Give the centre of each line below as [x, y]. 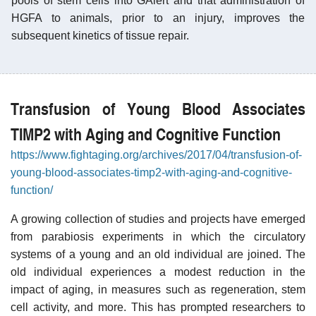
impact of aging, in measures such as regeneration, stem [158, 289]
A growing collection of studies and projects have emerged [158, 219]
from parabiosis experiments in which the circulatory [158, 236]
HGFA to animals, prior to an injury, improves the [158, 18]
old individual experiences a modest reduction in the [158, 272]
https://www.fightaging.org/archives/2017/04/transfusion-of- [156, 154]
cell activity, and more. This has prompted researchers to [158, 307]
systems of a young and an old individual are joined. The [158, 254]
